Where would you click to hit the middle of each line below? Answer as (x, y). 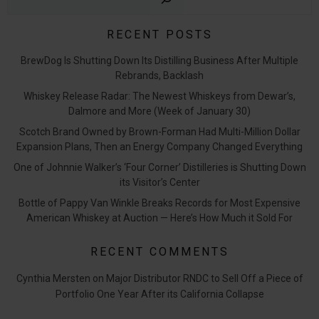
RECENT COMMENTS (159, 251)
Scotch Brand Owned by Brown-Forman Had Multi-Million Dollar (159, 131)
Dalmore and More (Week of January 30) (159, 111)
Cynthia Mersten (53, 278)
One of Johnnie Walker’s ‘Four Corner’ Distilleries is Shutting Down (159, 167)
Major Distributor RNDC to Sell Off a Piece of (204, 278)
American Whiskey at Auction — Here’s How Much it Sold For (159, 218)
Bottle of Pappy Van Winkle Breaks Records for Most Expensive (159, 203)
